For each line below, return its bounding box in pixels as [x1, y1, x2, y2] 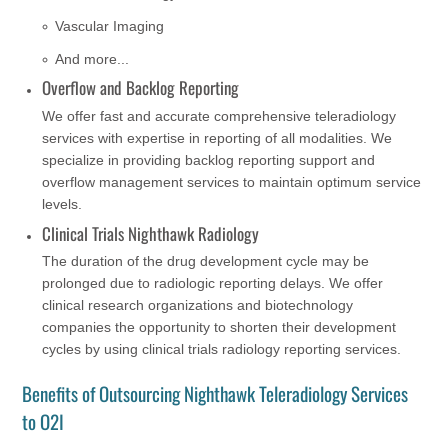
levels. [42, 195, 83, 212]
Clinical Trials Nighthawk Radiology [42, 220, 260, 246]
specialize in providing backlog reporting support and [42, 151, 376, 168]
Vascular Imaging [55, 17, 165, 34]
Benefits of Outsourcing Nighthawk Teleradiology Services [22, 379, 409, 408]
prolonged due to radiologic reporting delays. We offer [42, 275, 384, 292]
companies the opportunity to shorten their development [42, 319, 397, 336]
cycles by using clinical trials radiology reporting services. [42, 341, 402, 358]
